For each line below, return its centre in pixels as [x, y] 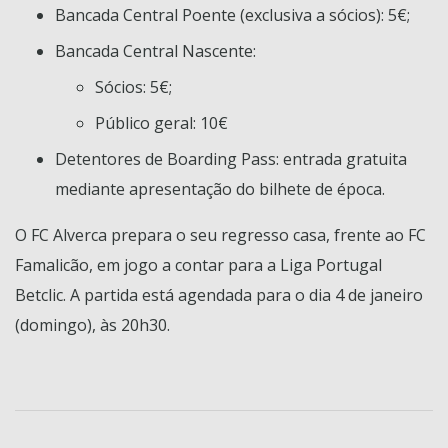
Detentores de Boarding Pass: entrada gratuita [231, 158]
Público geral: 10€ [161, 122]
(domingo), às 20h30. [92, 324]
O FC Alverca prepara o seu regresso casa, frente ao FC [220, 234]
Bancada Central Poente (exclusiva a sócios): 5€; [232, 14]
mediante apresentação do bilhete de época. [220, 188]
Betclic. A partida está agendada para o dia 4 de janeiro [219, 294]
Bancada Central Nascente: [155, 50]
